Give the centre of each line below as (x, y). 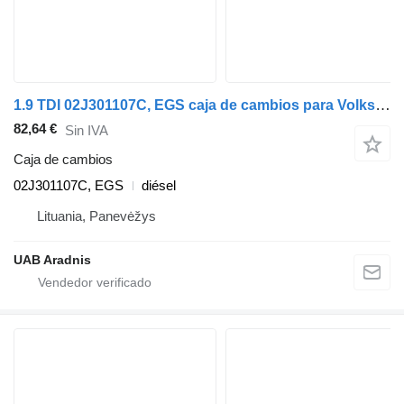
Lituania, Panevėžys (96, 216)
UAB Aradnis (52, 260)
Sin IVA (87, 130)
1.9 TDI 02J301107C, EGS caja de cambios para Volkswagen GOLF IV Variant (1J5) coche (383, 105)
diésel (159, 186)
